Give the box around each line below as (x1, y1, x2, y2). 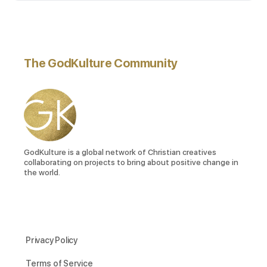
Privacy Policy (26, 235, 78, 245)
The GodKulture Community (24, 55, 178, 70)
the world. (24, 167, 60, 177)
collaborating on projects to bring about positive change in (24, 157, 238, 167)
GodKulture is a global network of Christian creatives (24, 147, 216, 157)
